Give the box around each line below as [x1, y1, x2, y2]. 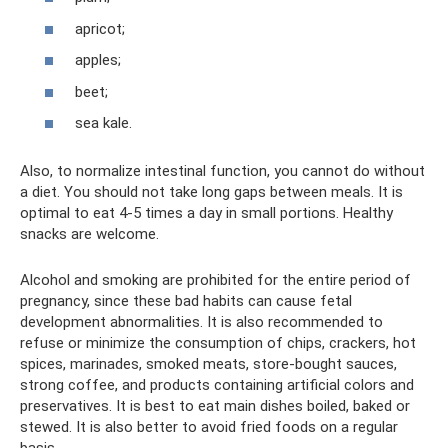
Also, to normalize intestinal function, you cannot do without [20, 162, 425, 180]
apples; [75, 51, 121, 69]
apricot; [75, 19, 125, 38]
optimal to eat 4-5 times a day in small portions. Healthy [20, 204, 393, 222]
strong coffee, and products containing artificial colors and [20, 376, 414, 394]
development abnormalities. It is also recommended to [20, 313, 383, 331]
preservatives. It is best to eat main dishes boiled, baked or [20, 397, 410, 415]
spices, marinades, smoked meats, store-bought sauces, [20, 355, 397, 373]
